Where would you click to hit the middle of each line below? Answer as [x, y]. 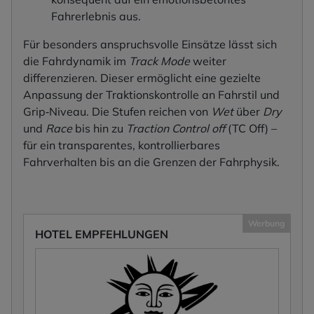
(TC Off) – [251, 129]
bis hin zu [99, 129]
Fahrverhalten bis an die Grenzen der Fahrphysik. [151, 162]
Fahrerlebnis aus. [96, 16]
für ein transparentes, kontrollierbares [122, 145]
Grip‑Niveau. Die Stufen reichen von [117, 112]
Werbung [266, 224]
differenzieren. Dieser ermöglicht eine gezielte [142, 78]
